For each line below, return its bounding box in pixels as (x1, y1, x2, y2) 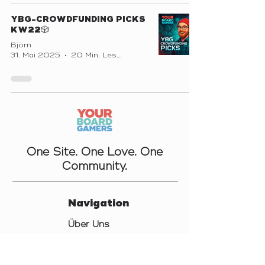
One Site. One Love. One (27, 145, 163, 160)
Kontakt (68, 237, 105, 248)
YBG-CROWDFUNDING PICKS (11, 14, 146, 25)
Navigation (68, 196, 129, 211)
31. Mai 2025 (11, 51, 60, 60)
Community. (62, 159, 127, 174)
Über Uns (68, 219, 109, 231)
